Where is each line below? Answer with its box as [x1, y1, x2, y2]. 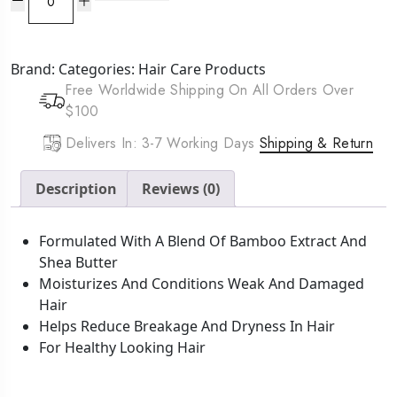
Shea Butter [39, 252, 118, 272]
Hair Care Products [138, 58, 266, 79]
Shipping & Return [259, 132, 374, 153]
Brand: [11, 58, 58, 79]
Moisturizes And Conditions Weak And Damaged [39, 273, 364, 293]
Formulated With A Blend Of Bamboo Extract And [39, 230, 367, 251]
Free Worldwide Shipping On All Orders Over [65, 79, 354, 100]
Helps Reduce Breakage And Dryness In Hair [39, 315, 335, 336]
